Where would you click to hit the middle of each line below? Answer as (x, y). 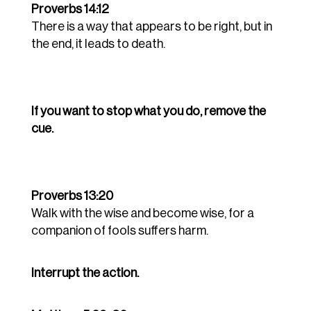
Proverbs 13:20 (72, 196)
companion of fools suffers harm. (119, 231)
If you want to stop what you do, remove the (148, 111)
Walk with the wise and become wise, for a (142, 213)
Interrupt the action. (85, 273)
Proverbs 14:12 (70, 9)
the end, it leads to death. (98, 44)
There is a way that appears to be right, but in (151, 27)
